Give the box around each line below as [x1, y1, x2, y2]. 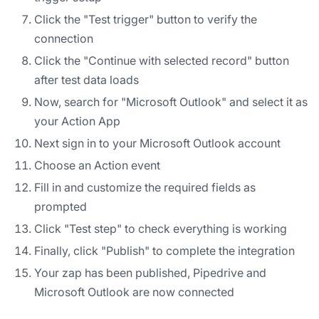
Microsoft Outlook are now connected [34, 284, 234, 299]
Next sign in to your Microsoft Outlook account [34, 135, 281, 150]
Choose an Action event [34, 157, 160, 172]
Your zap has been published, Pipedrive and [34, 265, 266, 280]
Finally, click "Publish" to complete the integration [34, 243, 295, 258]
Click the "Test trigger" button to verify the [34, 11, 257, 26]
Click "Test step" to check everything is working [34, 221, 287, 236]
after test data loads [34, 72, 139, 87]
